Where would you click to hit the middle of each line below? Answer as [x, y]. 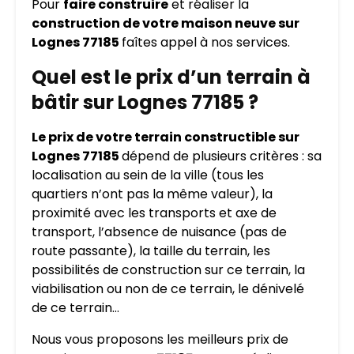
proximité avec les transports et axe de [154, 213]
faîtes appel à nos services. [206, 42]
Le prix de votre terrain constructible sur [166, 137]
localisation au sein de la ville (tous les [148, 175]
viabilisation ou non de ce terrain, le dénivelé [168, 288]
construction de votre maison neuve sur [166, 23]
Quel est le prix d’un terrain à [171, 77]
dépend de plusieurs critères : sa [222, 156]
